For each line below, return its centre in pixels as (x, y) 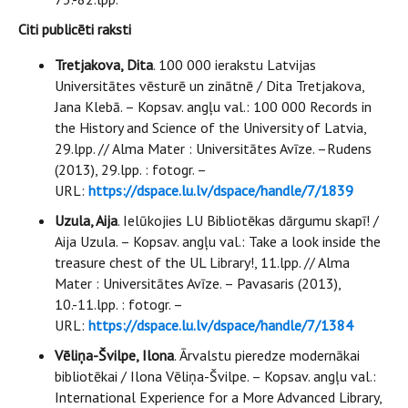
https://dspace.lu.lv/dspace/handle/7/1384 (221, 325)
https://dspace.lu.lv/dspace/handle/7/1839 (221, 190)
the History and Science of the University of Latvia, (210, 127)
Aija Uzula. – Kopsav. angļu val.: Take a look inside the (218, 241)
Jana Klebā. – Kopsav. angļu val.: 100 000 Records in (213, 107)
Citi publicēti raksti (75, 29)
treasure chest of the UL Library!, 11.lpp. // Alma (202, 262)
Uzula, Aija (86, 220)
